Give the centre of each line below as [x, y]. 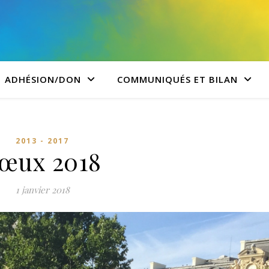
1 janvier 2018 [42, 190]
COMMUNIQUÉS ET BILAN [177, 79]
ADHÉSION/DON [43, 79]
